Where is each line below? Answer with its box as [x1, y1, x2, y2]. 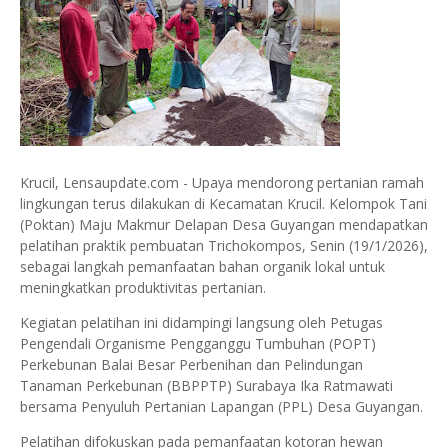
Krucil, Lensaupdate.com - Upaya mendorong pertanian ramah [20, 173, 424, 192]
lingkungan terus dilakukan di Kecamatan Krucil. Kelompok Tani [20, 194, 427, 213]
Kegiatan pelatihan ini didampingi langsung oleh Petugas [20, 313, 383, 332]
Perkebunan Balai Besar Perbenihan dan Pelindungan [20, 355, 363, 374]
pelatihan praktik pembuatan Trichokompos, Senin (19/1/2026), [20, 236, 428, 255]
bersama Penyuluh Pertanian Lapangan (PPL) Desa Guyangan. [20, 397, 423, 416]
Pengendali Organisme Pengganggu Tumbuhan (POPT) [20, 334, 376, 353]
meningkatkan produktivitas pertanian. [20, 278, 266, 297]
